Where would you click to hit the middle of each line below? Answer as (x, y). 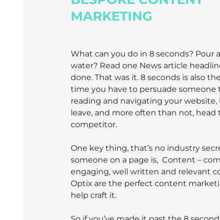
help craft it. (94, 195)
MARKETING (111, 16)
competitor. (94, 125)
